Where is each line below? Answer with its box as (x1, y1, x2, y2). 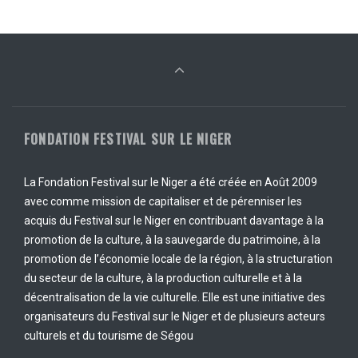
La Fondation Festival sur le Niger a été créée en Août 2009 (24, 176, 317, 189)
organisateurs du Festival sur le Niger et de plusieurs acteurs (24, 310, 325, 323)
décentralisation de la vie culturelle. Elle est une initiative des (24, 291, 325, 304)
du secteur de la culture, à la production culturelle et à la (24, 272, 302, 284)
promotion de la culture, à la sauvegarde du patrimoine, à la (24, 233, 320, 246)
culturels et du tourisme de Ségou (24, 329, 193, 342)
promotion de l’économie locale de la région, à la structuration (24, 253, 332, 265)
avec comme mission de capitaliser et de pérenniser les (24, 195, 302, 208)
